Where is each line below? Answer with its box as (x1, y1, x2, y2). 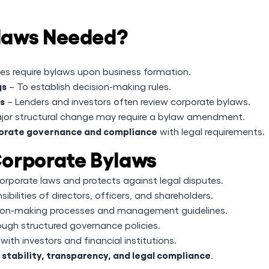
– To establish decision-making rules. (7, 80, 171, 92)
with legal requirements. (157, 125, 265, 137)
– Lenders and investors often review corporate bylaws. (5, 95, 250, 107)
